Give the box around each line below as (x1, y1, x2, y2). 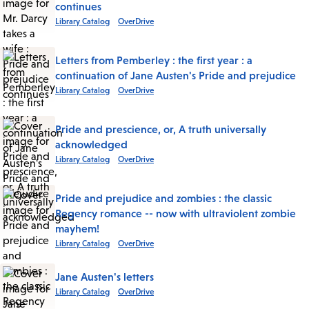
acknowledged (55, 138, 128, 151)
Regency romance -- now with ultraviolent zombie (55, 207, 296, 220)
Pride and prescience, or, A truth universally (55, 123, 266, 136)
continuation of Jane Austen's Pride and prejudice (55, 69, 296, 82)
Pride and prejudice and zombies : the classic (55, 192, 272, 205)
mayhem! (55, 222, 99, 235)
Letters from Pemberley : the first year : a (55, 54, 252, 67)
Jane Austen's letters (55, 270, 154, 283)
